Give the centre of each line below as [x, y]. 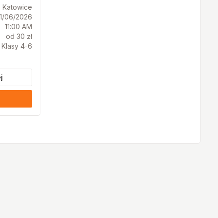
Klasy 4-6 [17, 46]
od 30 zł [19, 36]
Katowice [17, 7]
